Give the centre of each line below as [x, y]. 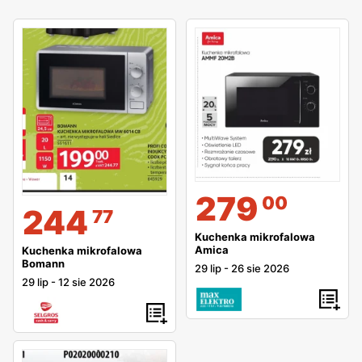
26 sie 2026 [260, 269]
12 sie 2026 [86, 282]
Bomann [43, 264]
